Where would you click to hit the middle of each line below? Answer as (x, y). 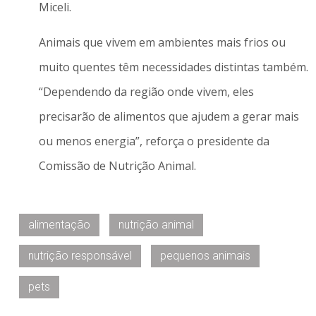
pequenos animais (205, 256)
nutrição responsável (80, 256)
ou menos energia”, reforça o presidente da (154, 141)
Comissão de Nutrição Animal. (117, 165)
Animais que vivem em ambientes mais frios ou (162, 42)
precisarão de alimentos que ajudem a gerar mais (169, 116)
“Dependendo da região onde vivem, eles (146, 91)
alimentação (59, 225)
